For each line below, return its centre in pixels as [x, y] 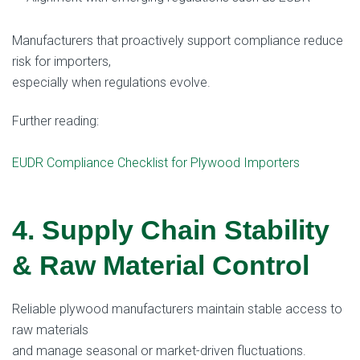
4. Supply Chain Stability [171, 229]
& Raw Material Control [161, 265]
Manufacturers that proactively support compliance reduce [178, 41]
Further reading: [55, 121]
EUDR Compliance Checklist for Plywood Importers [156, 163]
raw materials [50, 330]
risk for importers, [61, 62]
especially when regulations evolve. [111, 83]
